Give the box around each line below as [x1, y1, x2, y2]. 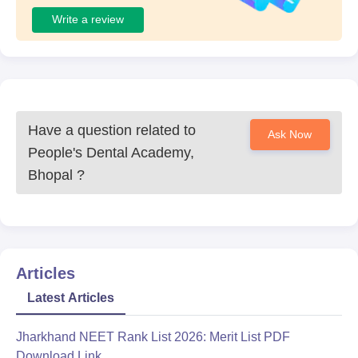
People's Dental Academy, [28, 144, 194, 161]
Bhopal [28, 166, 73, 183]
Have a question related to [28, 121, 196, 138]
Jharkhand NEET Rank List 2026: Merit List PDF [16, 329, 290, 344]
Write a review [52, 13, 124, 26]
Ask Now [268, 127, 312, 141]
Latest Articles [27, 290, 114, 304]
